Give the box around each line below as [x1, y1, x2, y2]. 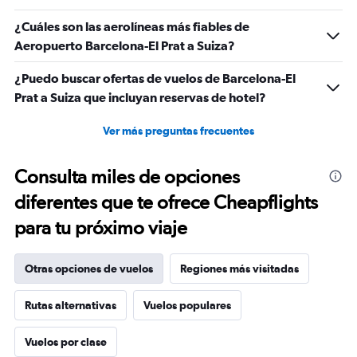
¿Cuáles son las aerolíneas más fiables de [14, 19, 249, 33]
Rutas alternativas [25, 299, 116, 312]
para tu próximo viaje [14, 216, 187, 239]
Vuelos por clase [25, 335, 107, 348]
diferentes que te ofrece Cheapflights [14, 190, 318, 214]
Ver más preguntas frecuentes [103, 124, 254, 137]
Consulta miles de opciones [14, 165, 240, 188]
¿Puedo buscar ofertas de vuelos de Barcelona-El [14, 71, 296, 85]
